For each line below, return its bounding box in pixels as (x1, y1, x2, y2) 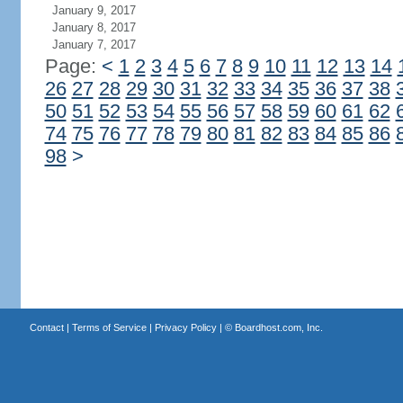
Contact (29, 322, 64, 333)
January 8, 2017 (51, 21, 136, 34)
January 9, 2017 (51, 4, 136, 17)
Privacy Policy (154, 322, 217, 333)
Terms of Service (71, 322, 147, 333)
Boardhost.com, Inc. (234, 322, 323, 333)
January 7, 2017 (51, 38, 136, 51)
